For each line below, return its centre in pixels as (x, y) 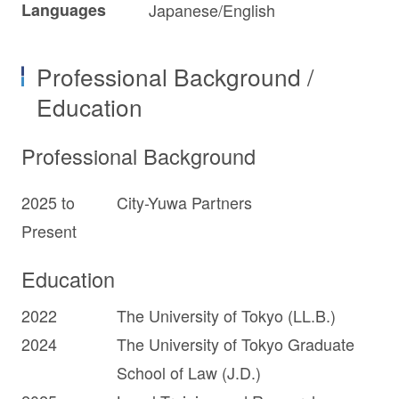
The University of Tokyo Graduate (236, 344)
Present (49, 230)
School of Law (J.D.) (189, 373)
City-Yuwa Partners (185, 202)
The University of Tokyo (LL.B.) (227, 316)
